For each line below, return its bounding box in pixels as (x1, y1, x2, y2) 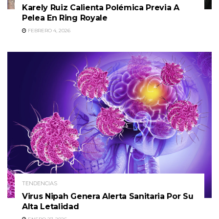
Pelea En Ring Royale (22, 13, 108, 23)
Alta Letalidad (22, 202, 79, 212)
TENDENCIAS (22, 180, 57, 187)
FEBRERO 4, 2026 (26, 27, 70, 34)
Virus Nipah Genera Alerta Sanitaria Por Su (22, 192, 194, 201)
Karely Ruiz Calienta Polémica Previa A (22, 3, 179, 13)
